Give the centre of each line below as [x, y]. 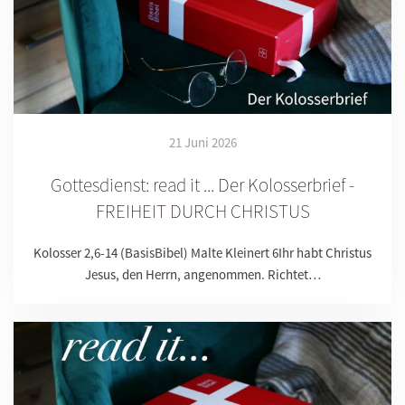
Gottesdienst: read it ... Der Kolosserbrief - [202, 184]
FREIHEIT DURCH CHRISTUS [202, 211]
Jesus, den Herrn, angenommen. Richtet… [202, 274]
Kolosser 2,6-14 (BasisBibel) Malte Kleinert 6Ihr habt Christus [202, 252]
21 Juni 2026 [202, 142]
